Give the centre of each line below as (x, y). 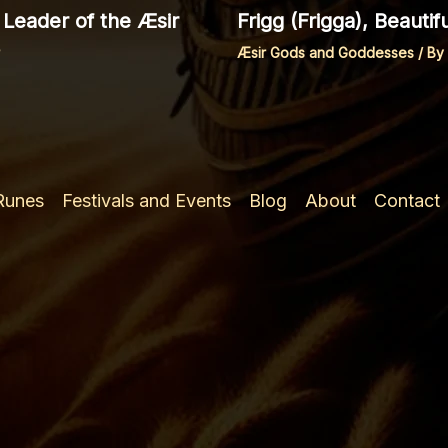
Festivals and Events (146, 201)
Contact (406, 201)
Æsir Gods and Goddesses (325, 53)
